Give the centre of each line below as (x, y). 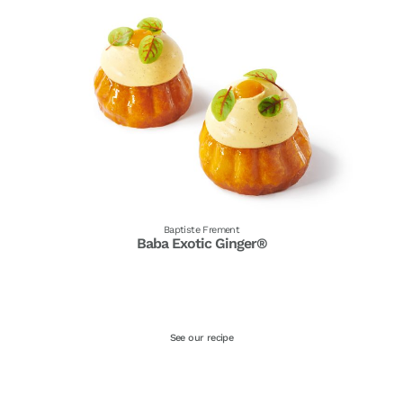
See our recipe (201, 337)
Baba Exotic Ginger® (201, 243)
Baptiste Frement (201, 229)
